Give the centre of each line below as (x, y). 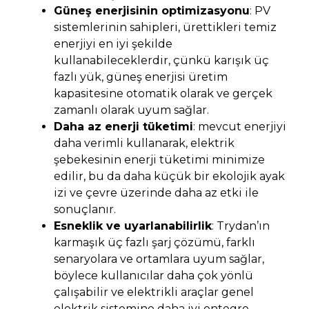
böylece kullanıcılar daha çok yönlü (153, 275)
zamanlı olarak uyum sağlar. (131, 110)
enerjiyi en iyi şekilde (113, 43)
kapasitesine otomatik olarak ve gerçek (163, 93)
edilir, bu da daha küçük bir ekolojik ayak (169, 176)
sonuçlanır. (85, 209)
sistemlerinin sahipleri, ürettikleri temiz (165, 27)
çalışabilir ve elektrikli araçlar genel (154, 292)
